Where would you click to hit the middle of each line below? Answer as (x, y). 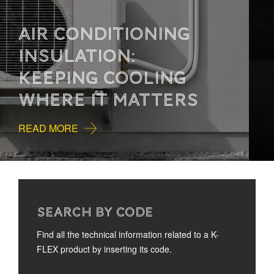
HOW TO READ (96, 56)
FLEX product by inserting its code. (104, 249)
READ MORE (61, 128)
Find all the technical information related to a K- (128, 235)
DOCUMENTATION (112, 100)
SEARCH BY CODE (95, 213)
